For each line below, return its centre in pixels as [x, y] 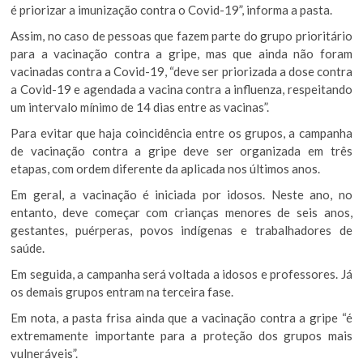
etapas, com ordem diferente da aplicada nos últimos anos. [166, 168]
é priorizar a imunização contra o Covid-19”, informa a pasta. [172, 9]
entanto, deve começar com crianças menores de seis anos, [181, 212]
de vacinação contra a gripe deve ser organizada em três [181, 150]
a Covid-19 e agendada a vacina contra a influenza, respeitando [181, 89]
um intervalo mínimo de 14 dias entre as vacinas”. [140, 107]
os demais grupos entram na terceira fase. [122, 291]
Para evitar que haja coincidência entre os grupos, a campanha [181, 132]
